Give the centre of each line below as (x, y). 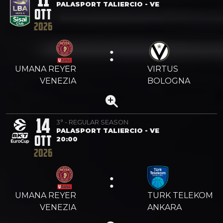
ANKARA (165, 207)
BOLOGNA (169, 81)
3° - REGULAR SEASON (92, 122)
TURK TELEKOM (180, 195)
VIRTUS (163, 69)
